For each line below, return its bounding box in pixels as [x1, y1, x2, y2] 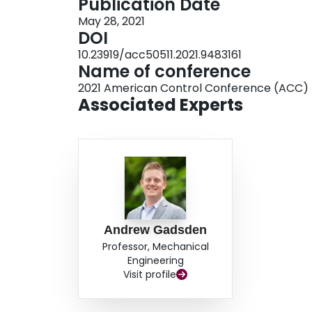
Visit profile [123, 267, 177, 282]
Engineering [127, 253, 184, 268]
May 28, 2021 [78, 13, 145, 30]
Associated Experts [78, 93, 243, 117]
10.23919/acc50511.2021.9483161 [78, 47, 242, 63]
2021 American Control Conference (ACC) [78, 80, 309, 97]
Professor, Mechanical [102, 240, 209, 254]
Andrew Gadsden [104, 223, 208, 237]
